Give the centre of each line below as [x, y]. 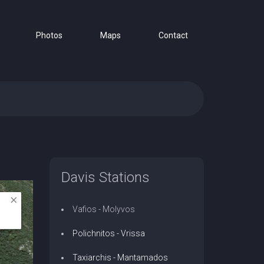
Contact [173, 35]
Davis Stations [105, 177]
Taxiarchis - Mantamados [120, 258]
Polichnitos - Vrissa [108, 233]
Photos [49, 35]
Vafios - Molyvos [103, 209]
